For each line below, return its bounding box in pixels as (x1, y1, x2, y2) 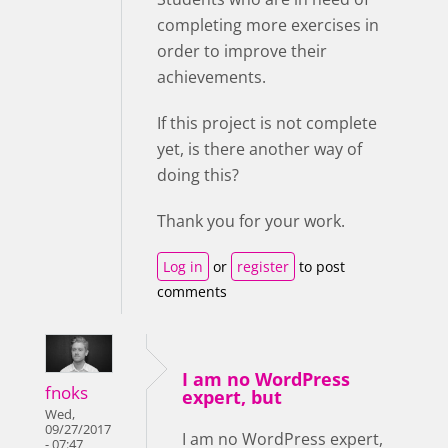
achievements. (157, 66, 266, 88)
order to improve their (157, 40, 327, 62)
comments (157, 282, 227, 301)
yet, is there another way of (157, 138, 362, 160)
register (237, 257, 289, 276)
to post (295, 257, 345, 276)
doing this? (157, 164, 239, 186)
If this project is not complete (157, 112, 377, 134)
